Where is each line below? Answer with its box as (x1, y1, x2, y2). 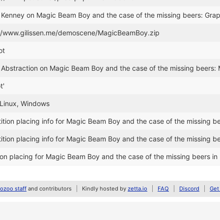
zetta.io (128, 185, 147, 192)
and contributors (27, 185, 72, 192)
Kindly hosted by (82, 185, 128, 192)
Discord (179, 185, 199, 192)
